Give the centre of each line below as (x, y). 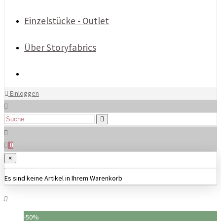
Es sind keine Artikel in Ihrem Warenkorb (63, 178)
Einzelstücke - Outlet (67, 20)
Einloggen (24, 93)
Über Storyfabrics (60, 47)
